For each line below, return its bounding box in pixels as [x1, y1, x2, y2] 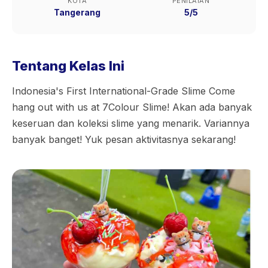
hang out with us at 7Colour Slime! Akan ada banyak [12, 101, 252, 113]
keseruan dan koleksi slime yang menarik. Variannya [12, 117, 249, 129]
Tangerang [54, 7, 100, 17]
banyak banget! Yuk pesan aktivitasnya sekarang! [12, 133, 236, 145]
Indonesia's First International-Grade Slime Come [12, 85, 235, 97]
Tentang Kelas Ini [12, 58, 124, 74]
